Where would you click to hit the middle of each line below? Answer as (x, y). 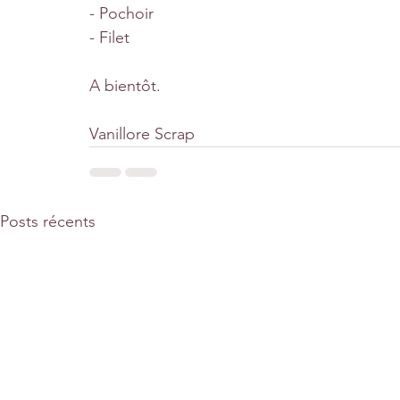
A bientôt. (125, 86)
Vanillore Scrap (142, 134)
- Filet (109, 38)
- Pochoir (121, 14)
